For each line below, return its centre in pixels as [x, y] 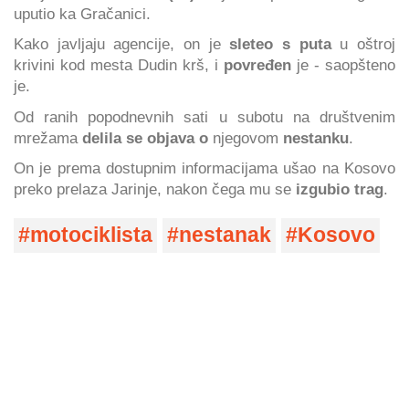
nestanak [225, 236]
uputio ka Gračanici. [82, 13]
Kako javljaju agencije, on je [122, 44]
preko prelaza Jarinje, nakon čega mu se [152, 189]
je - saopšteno [343, 65]
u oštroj [363, 44]
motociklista [91, 236]
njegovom [246, 137]
